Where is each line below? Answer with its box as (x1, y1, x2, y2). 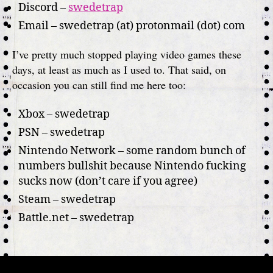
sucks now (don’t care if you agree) (18, 174, 197, 188)
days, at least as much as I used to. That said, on (12, 62, 226, 77)
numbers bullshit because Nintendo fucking (18, 158, 246, 173)
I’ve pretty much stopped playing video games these (12, 47, 241, 62)
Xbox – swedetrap (18, 107, 110, 121)
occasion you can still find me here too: (12, 77, 186, 92)
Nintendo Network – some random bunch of (18, 143, 246, 158)
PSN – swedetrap (18, 125, 105, 140)
